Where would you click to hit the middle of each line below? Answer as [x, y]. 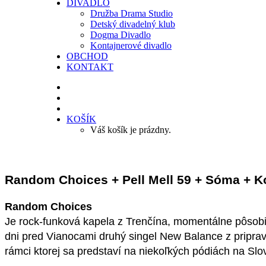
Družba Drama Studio [132, 13]
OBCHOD [87, 56]
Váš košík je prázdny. [131, 130]
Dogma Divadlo [121, 35]
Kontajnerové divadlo [131, 45]
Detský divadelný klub [133, 24]
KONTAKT [90, 67]
